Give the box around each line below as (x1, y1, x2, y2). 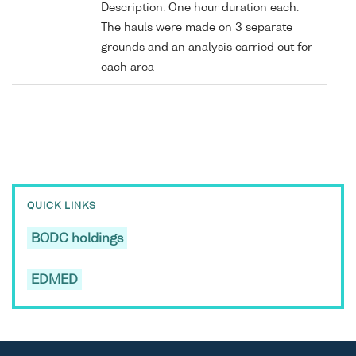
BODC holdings (31, 233, 123, 246)
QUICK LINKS (27, 202, 96, 212)
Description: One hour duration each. (101, 2, 299, 14)
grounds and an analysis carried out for (101, 41, 312, 53)
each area (101, 61, 154, 73)
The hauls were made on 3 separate (101, 21, 292, 33)
